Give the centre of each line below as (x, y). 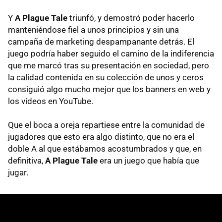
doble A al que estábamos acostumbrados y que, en (105, 148)
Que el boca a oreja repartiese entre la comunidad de (106, 125)
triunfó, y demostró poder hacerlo (131, 18)
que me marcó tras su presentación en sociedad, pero (109, 65)
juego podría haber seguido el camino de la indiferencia (111, 53)
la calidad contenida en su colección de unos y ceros (106, 77)
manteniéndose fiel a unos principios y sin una (93, 29)
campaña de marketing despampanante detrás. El (101, 41)
